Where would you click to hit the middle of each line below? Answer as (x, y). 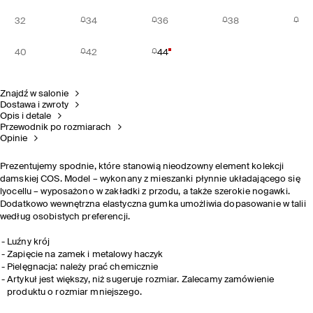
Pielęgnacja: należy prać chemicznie (83, 267)
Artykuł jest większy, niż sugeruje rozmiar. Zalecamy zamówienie (141, 280)
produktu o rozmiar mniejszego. (74, 292)
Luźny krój (29, 242)
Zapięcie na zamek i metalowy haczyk (85, 255)
